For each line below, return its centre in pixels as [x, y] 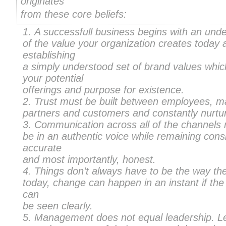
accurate [42, 148]
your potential [53, 78]
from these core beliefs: [74, 14]
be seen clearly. [58, 206]
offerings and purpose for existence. [104, 90]
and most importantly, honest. [90, 160]
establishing [49, 55]
